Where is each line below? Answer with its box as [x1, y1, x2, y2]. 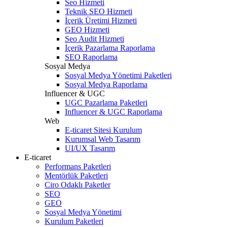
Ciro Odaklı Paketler [45, 180, 110, 189]
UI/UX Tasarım [65, 144, 115, 153]
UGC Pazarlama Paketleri [65, 98, 147, 107]
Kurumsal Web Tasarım [65, 135, 140, 143]
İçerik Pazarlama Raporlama [65, 44, 155, 52]
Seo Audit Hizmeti [65, 34, 124, 43]
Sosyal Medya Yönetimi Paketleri [65, 71, 172, 80]
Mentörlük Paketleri [45, 171, 108, 180]
